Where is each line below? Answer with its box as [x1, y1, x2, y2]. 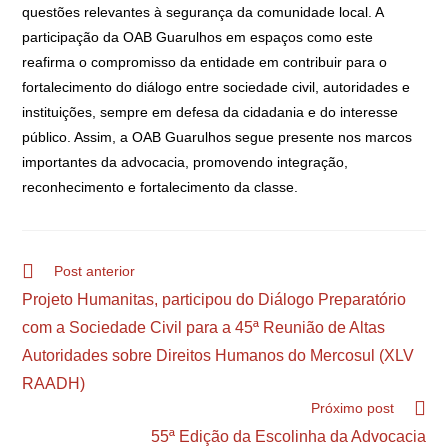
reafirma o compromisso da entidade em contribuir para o [22, 54, 388, 70]
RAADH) [22, 375, 86, 392]
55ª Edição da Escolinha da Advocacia [150, 428, 426, 445]
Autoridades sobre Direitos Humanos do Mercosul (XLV [22, 347, 415, 364]
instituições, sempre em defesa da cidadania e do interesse [22, 104, 399, 120]
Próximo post [310, 400, 394, 416]
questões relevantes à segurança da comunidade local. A [22, 4, 384, 20]
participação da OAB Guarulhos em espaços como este [22, 29, 374, 45]
